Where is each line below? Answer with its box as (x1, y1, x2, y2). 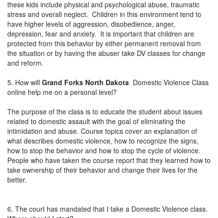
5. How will (7, 77, 42, 87)
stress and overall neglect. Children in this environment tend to (7, 9, 201, 19)
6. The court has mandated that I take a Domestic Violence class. (7, 203, 210, 214)
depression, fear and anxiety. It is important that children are (7, 28, 194, 38)
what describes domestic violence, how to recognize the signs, (7, 135, 199, 145)
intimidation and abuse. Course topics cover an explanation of (7, 126, 197, 136)
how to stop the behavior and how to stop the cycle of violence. (7, 145, 202, 155)
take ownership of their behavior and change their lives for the (7, 164, 198, 175)
